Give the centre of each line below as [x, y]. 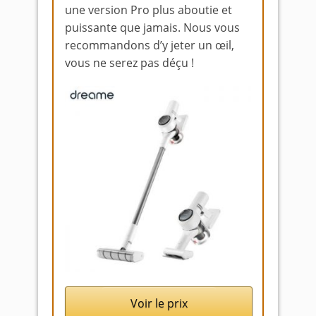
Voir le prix [159, 303]
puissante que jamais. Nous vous [152, 27]
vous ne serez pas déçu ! [129, 62]
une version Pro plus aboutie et [148, 10]
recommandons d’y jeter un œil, [150, 45]
